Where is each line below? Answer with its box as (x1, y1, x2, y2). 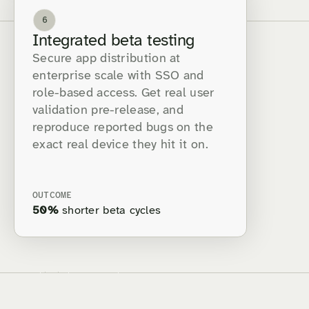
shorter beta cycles (58, 205, 161, 217)
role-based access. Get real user (32, 87, 215, 101)
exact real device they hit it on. (32, 139, 208, 152)
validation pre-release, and (32, 104, 184, 118)
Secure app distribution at (32, 52, 181, 66)
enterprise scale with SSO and (32, 70, 204, 83)
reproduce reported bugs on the (32, 121, 213, 135)
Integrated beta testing (32, 32, 195, 50)
